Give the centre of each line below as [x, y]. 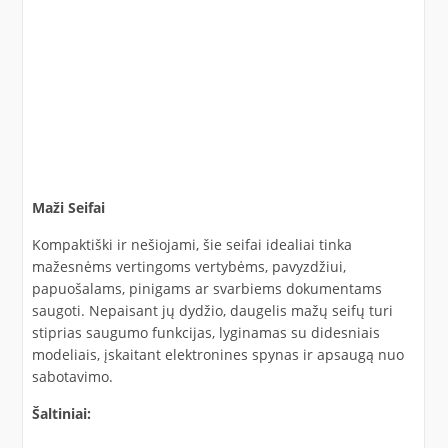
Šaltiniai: [61, 413]
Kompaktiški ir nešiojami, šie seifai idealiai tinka [191, 244]
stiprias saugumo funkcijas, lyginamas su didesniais [205, 332]
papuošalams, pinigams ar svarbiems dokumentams [206, 288]
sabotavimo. [72, 376]
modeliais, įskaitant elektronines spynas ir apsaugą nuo [217, 354]
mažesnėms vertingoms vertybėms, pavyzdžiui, [188, 266]
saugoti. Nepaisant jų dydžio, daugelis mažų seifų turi [212, 310]
